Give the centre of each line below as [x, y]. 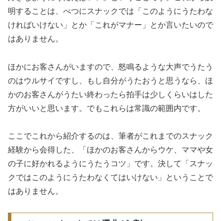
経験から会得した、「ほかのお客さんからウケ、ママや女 [110, 150]
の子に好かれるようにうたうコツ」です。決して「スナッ [110, 164]
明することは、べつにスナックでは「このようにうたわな [110, 11]
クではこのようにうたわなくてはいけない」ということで [110, 178]
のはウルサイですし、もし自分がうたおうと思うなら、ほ [110, 80]
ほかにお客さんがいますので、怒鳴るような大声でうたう [110, 67]
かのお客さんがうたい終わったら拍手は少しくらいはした [110, 94]
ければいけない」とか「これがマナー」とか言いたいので [110, 25]
